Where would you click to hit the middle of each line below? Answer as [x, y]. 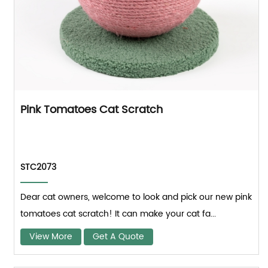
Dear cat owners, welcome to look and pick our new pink [136, 197]
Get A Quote [119, 236]
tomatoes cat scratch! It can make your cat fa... [118, 214]
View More [51, 236]
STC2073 [39, 167]
